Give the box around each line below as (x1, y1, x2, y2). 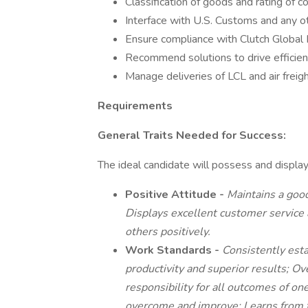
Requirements (98, 98, 173, 113)
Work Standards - (125, 243, 222, 258)
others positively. (125, 224, 210, 239)
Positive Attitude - (125, 187, 227, 202)
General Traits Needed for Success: (98, 128, 286, 143)
